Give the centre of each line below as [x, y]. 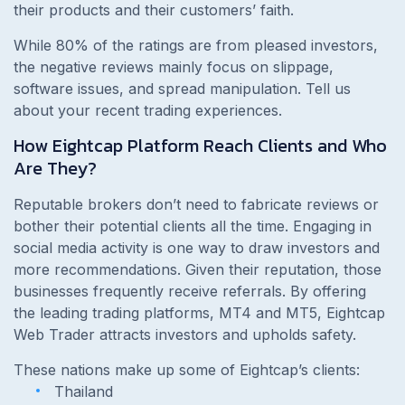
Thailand [84, 391]
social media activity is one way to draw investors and [197, 247]
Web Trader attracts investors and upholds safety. [187, 334]
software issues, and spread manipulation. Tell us [182, 88]
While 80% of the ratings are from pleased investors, [196, 45]
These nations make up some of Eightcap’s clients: [189, 369]
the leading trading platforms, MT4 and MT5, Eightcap [199, 312]
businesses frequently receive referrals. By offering [190, 291]
